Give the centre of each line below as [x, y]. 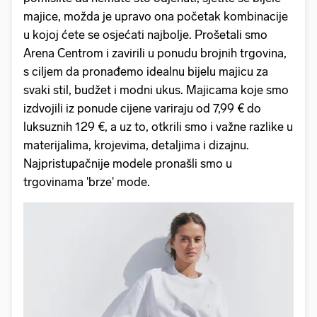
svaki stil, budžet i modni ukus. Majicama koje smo [156, 90]
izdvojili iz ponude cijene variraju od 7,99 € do [142, 108]
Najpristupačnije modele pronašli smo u [128, 163]
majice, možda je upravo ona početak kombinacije [156, 16]
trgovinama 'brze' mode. [87, 181]
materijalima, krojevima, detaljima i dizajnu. [136, 145]
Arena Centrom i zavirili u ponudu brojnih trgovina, [155, 53]
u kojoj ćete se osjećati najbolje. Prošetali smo [145, 34]
